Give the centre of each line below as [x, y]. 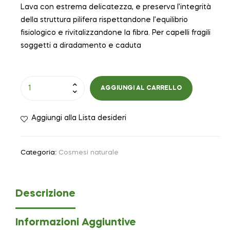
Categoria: [40, 153]
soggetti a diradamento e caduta [81, 46]
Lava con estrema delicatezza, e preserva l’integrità [116, 7]
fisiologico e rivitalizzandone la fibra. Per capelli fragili [116, 33]
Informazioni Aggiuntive [76, 223]
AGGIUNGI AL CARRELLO [141, 89]
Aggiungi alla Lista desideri [79, 118]
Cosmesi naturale [89, 153]
